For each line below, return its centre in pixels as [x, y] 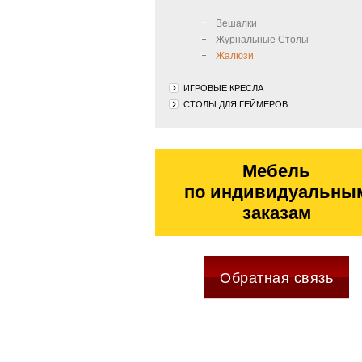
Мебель [276, 171]
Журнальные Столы [262, 40]
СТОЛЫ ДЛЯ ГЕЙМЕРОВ [236, 104]
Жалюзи [235, 56]
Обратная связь [276, 278]
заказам [276, 213]
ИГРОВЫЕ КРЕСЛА [223, 88]
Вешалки [236, 23]
